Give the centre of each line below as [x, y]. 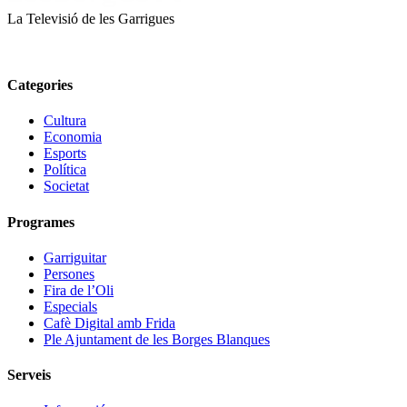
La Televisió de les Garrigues [91, 18]
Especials [70, 306]
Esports [65, 154]
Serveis [29, 375]
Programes [41, 222]
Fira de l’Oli [79, 290]
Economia [73, 137]
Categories [40, 85]
